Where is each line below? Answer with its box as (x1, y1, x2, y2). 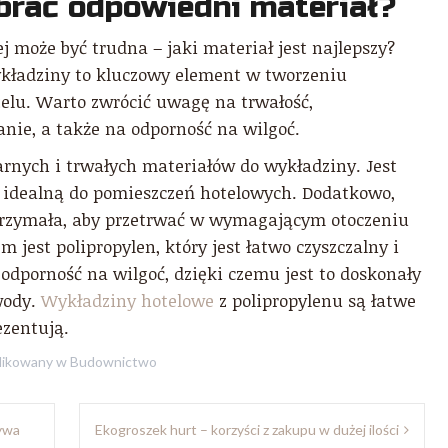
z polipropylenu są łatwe (214, 289, 416, 312)
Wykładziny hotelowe (41, 289, 214, 312)
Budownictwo (70, 353, 157, 370)
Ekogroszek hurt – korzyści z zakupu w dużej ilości (95, 421, 399, 438)
